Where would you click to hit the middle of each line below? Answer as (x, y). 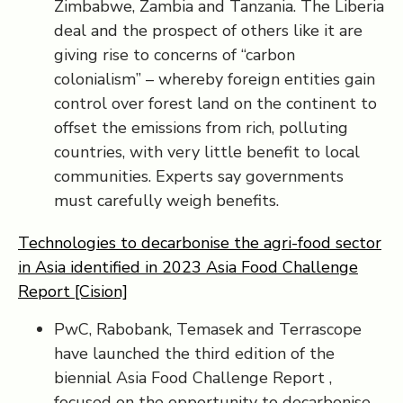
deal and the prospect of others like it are (208, 31)
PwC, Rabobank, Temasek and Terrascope (208, 329)
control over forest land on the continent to (215, 103)
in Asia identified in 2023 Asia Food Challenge (188, 267)
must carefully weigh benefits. (166, 201)
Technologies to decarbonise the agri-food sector (200, 243)
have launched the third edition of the (194, 354)
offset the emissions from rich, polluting (201, 128)
